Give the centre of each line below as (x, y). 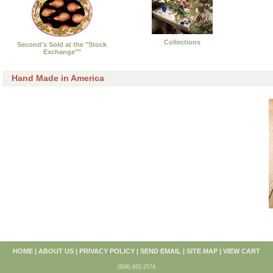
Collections (182, 42)
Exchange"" (62, 51)
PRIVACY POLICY (107, 251)
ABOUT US (56, 251)
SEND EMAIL (161, 251)
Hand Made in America (58, 78)
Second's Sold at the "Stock (62, 44)
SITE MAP (202, 251)
